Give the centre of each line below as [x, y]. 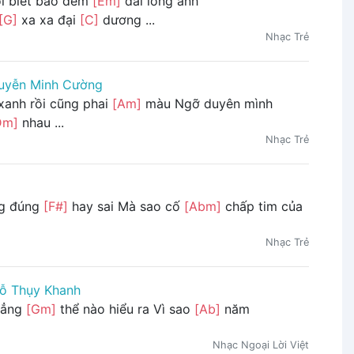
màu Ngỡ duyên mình [207, 104]
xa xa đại [48, 20]
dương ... [126, 20]
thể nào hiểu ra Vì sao [125, 309]
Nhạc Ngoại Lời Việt [260, 345]
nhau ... [41, 123]
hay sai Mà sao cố [126, 207]
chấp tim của [262, 207]
